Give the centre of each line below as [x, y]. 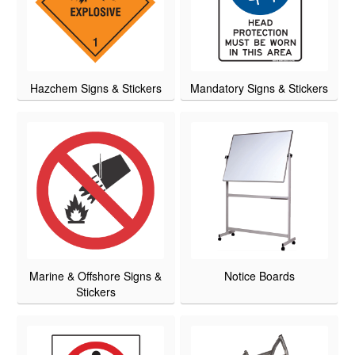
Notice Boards [259, 276]
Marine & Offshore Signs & [96, 276]
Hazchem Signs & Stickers [95, 88]
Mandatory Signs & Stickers [260, 88]
